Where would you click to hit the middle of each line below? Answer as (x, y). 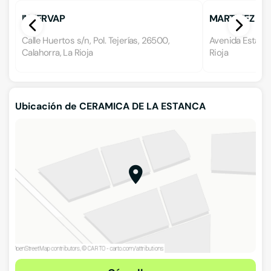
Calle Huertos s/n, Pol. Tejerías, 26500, (96, 41)
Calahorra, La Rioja (57, 53)
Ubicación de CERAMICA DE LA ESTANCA (110, 106)
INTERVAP (43, 18)
